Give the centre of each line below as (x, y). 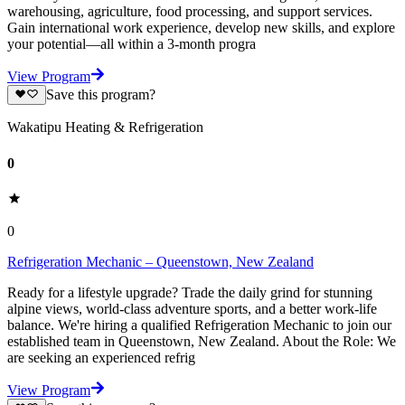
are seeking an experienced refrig (101, 358)
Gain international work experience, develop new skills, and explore (201, 28)
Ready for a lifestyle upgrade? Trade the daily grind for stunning (190, 292)
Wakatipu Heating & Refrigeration (105, 127)
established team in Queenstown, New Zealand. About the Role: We (202, 341)
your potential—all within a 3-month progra (132, 44)
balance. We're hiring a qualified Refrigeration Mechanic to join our (199, 325)
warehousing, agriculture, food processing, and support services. (190, 12)
